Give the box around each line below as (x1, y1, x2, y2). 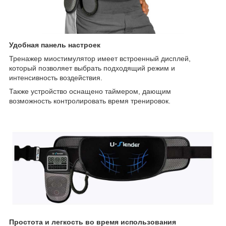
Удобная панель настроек (9, 40, 100, 49)
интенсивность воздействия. (9, 73, 102, 82)
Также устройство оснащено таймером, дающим (9, 87, 171, 95)
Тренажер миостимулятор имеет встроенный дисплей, (9, 54, 191, 63)
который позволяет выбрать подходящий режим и (9, 64, 175, 72)
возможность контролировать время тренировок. (9, 96, 171, 105)
